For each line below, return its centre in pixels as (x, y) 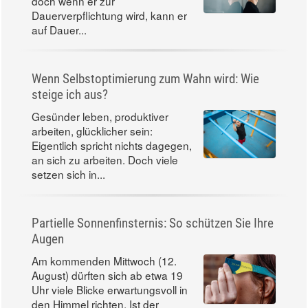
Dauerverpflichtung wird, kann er (109, 15)
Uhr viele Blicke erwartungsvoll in (110, 290)
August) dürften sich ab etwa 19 (107, 275)
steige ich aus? (70, 94)
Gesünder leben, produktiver (100, 116)
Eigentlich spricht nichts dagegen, (112, 145)
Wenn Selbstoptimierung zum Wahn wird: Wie (145, 78)
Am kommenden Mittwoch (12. (104, 261)
